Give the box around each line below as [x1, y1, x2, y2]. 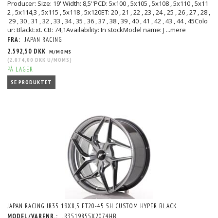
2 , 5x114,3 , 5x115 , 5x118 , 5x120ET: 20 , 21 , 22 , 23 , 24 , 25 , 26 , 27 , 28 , [7, 7, 210, 17]
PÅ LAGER [7, 65, 33, 73]
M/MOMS [48, 48, 72, 55]
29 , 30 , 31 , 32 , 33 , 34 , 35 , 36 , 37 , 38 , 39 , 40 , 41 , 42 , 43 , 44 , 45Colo [7, 16, 208, 25]
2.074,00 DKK [9, 55, 46, 63]
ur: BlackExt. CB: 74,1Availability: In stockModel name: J [7, 25, 166, 34]
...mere [166, 25, 186, 34]
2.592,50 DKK [7, 47, 48, 55]
